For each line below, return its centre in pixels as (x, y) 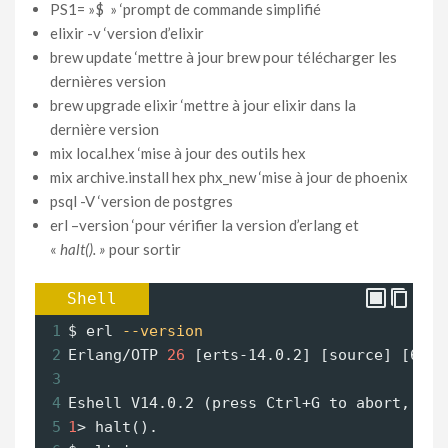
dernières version (108, 80)
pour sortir (145, 248)
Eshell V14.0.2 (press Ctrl (185, 403)
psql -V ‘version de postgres (141, 200)
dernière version (104, 128)
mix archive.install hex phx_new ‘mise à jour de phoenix (229, 176)
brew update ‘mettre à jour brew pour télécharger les (223, 56)
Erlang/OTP (117, 355)
